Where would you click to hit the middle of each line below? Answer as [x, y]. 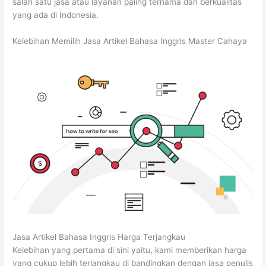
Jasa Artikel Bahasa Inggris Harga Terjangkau [99, 237]
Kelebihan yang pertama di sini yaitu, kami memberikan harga [130, 250]
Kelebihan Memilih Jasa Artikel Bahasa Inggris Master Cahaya [130, 41]
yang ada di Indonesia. [56, 15]
